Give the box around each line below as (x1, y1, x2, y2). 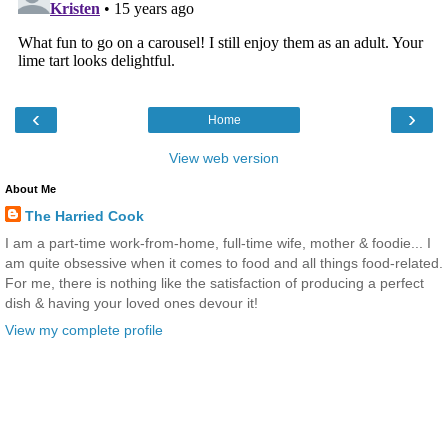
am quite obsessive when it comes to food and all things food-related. (5, 255, 443, 272)
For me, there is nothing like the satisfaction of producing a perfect (5, 275, 424, 292)
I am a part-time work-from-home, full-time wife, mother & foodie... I (5, 235, 431, 252)
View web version (169, 150, 279, 167)
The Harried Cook (25, 208, 144, 225)
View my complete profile (5, 322, 163, 339)
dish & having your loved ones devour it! (5, 295, 258, 312)
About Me (5, 183, 56, 196)
